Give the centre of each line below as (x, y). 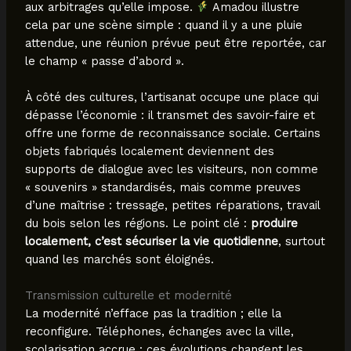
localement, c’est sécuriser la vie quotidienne (151, 242)
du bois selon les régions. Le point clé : (138, 224)
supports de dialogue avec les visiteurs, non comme (171, 170)
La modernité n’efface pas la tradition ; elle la (153, 314)
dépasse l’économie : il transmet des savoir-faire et (170, 116)
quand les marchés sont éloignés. (119, 260)
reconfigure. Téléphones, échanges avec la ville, (159, 332)
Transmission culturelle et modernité (128, 296)
